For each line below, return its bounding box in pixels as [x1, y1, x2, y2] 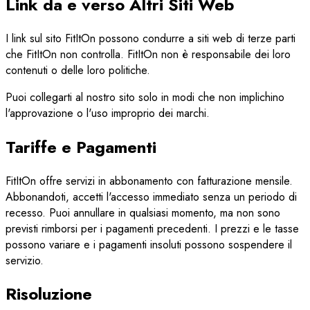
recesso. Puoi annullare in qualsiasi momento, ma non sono [6, 204, 280, 221]
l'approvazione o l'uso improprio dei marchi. [6, 104, 210, 121]
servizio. [6, 252, 44, 268]
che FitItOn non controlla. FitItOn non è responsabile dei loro [6, 46, 291, 62]
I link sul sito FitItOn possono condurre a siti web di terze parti [6, 30, 295, 46]
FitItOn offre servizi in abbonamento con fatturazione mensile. [6, 172, 293, 189]
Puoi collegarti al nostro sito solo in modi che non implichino [6, 89, 284, 105]
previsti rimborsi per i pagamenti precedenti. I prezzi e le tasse [6, 220, 299, 237]
